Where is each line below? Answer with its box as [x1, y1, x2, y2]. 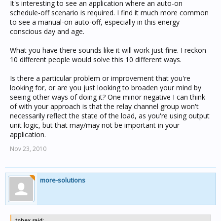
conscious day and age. [10, 27, 84, 36]
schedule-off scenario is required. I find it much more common [10, 8, 209, 17]
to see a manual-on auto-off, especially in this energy [10, 17, 180, 27]
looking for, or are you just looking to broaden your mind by [10, 83, 201, 92]
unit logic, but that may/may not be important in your [10, 120, 180, 130]
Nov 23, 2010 [10, 145, 46, 153]
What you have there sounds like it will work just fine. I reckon [10, 45, 206, 55]
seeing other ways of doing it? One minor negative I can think [10, 92, 205, 102]
